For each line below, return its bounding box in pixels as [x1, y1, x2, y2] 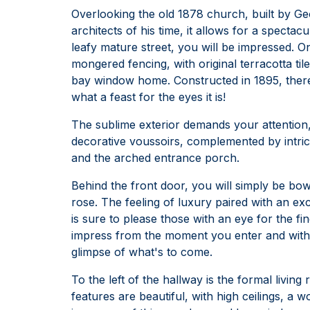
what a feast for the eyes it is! [71, 89, 226, 104]
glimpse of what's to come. [71, 244, 212, 259]
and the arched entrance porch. [71, 150, 239, 165]
